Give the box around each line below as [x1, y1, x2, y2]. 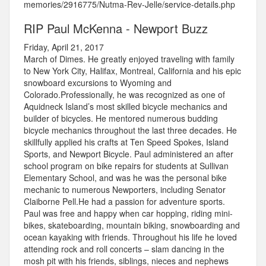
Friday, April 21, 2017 [24, 41, 104, 53]
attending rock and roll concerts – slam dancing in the [24, 243, 224, 255]
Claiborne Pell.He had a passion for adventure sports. [24, 195, 225, 208]
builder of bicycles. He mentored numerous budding [24, 112, 218, 125]
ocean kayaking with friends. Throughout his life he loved [24, 231, 237, 243]
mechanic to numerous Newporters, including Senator [24, 183, 226, 196]
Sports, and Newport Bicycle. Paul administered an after [24, 148, 233, 160]
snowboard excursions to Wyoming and [24, 77, 172, 89]
